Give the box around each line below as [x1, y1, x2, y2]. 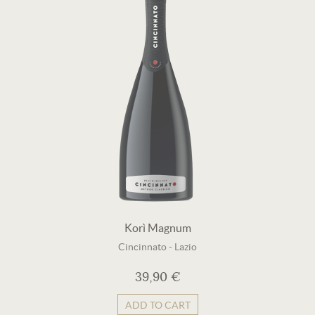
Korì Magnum [124, 221, 191, 234]
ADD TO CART [124, 300, 191, 311]
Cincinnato [118, 241, 167, 252]
